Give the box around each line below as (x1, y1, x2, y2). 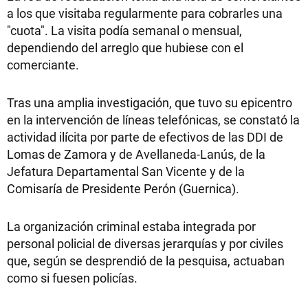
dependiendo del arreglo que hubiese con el (7, 38, 243, 56)
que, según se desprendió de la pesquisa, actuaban (7, 252, 285, 269)
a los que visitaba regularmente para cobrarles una (7, 4, 283, 21)
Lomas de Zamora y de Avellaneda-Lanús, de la (7, 145, 265, 162)
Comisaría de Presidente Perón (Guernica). (7, 179, 239, 197)
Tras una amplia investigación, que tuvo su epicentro (7, 93, 292, 111)
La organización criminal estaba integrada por (7, 217, 256, 234)
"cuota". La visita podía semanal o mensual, (7, 21, 242, 38)
